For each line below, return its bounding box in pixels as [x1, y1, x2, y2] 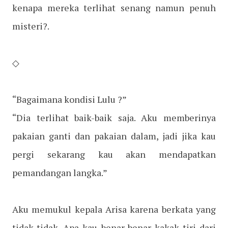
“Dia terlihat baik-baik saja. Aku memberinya [12, 111, 216, 124]
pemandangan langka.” [12, 166, 107, 179]
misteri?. [12, 20, 49, 33]
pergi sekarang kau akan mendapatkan [12, 148, 216, 161]
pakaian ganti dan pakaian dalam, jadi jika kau [12, 130, 216, 142]
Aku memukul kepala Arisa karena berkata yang [12, 203, 216, 216]
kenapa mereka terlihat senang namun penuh [12, 2, 216, 14]
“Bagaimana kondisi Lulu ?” [12, 93, 127, 106]
